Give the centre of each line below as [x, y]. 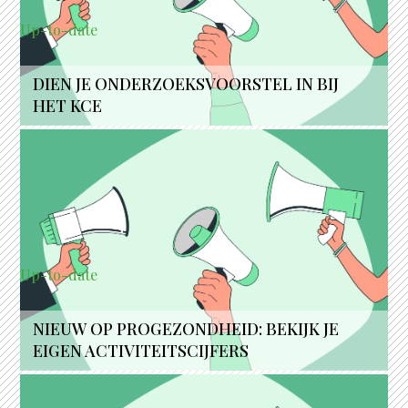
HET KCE [68, 106]
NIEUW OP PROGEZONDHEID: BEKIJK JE [186, 328]
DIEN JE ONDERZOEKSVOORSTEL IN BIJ [186, 84]
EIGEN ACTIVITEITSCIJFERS [141, 350]
